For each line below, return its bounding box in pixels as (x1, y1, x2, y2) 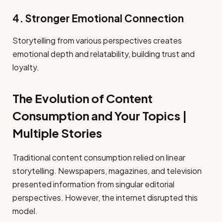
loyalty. (12, 61, 39, 72)
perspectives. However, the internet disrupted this (12, 192, 198, 203)
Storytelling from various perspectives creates (12, 35, 182, 46)
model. (12, 205, 38, 216)
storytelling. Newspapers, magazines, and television (12, 165, 202, 176)
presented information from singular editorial (12, 178, 174, 189)
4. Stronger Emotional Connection (12, 12, 184, 25)
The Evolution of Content (12, 90, 153, 106)
